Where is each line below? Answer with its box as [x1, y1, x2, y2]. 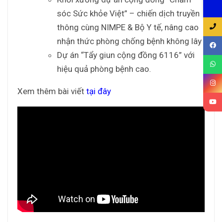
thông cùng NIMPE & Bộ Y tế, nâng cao [57, 22, 199, 32]
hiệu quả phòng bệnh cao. [57, 63, 151, 74]
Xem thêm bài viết [17, 86, 86, 96]
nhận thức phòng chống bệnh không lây [57, 36, 202, 46]
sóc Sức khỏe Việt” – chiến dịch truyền [57, 8, 200, 18]
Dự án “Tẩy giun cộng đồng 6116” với [57, 50, 195, 60]
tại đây [86, 86, 111, 96]
